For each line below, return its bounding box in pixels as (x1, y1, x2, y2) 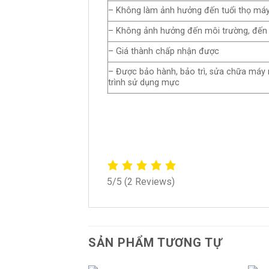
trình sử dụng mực (108, 77, 180, 88)
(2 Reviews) (124, 175, 175, 187)
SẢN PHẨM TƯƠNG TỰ (88, 235, 222, 250)
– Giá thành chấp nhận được (108, 46, 219, 57)
